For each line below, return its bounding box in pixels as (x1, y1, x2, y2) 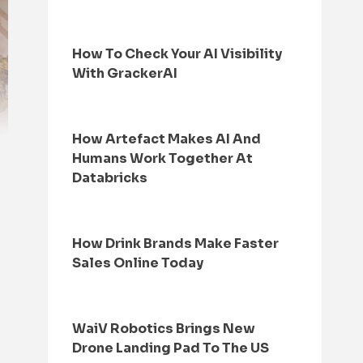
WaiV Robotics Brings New (72, 320, 256, 337)
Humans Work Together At (72, 150, 254, 167)
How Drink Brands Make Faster (72, 235, 280, 252)
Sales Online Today (72, 254, 204, 271)
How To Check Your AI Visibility (72, 45, 283, 62)
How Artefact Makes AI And (72, 130, 262, 147)
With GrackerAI (72, 65, 178, 82)
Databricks (72, 169, 148, 186)
